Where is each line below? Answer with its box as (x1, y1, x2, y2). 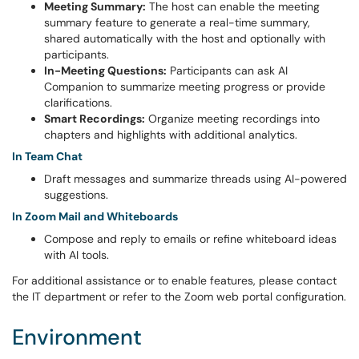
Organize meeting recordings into (145, 111, 320, 126)
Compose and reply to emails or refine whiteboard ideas (44, 232, 337, 246)
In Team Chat (12, 149, 83, 163)
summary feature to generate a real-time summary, (44, 15, 310, 30)
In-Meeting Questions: (44, 63, 167, 78)
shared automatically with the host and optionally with (44, 31, 325, 46)
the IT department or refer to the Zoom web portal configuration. (12, 289, 346, 304)
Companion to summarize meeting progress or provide (44, 79, 325, 94)
